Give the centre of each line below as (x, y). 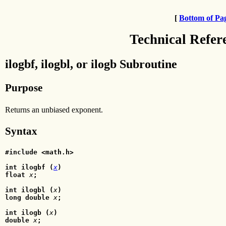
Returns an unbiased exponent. (54, 109)
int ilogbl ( (29, 190)
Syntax (21, 131)
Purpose (24, 88)
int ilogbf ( (29, 167)
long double (27, 198)
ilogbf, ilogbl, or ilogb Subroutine (91, 64)
